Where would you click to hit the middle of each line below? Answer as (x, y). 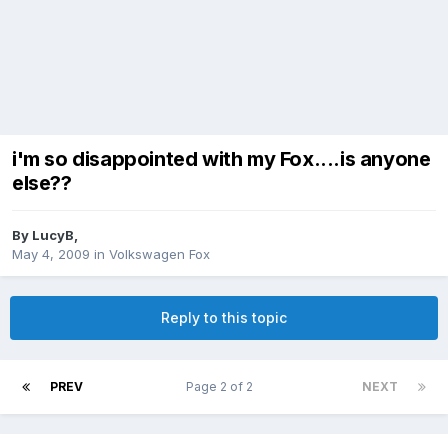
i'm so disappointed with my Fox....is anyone (221, 159)
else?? (42, 183)
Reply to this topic (224, 318)
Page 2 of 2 (222, 387)
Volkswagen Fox (159, 254)
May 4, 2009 (51, 254)
